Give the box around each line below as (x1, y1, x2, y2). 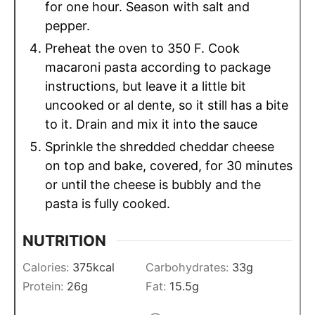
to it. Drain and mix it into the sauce (45, 116, 257, 131)
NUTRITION (22, 231, 106, 250)
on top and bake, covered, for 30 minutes (45, 157, 292, 173)
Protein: (22, 279, 67, 294)
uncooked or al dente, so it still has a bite (45, 97, 288, 112)
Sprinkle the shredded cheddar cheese (45, 139, 274, 154)
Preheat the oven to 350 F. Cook (45, 40, 240, 56)
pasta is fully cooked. (45, 195, 170, 211)
